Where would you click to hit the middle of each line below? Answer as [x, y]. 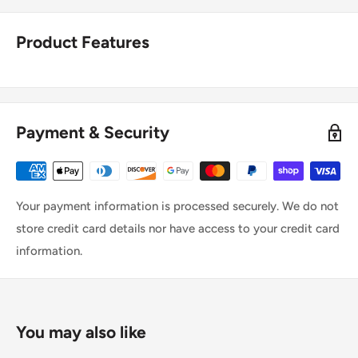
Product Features [83, 42]
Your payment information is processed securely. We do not [177, 207]
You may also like [81, 332]
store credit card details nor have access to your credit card [178, 229]
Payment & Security [93, 133]
